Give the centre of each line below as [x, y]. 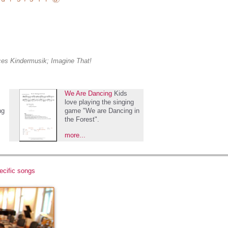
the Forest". [82, 119]
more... [75, 135]
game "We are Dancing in [102, 111]
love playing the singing [99, 102]
